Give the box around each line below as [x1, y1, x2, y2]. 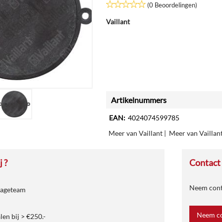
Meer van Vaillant [109, 129, 163, 137]
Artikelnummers [111, 95, 166, 105]
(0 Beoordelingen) [147, 1, 197, 9]
